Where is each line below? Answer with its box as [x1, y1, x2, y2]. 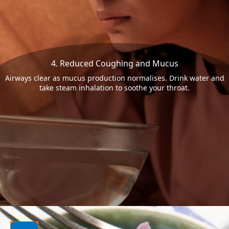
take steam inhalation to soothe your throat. [39, 83, 190, 93]
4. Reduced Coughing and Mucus [51, 58, 178, 70]
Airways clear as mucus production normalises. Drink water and [5, 73, 224, 83]
